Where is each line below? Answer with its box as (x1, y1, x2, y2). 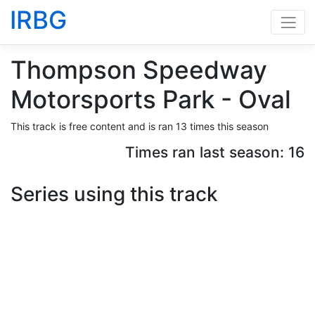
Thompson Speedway (11, 55, 267, 84)
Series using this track (11, 182, 218, 206)
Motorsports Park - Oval (11, 84, 291, 114)
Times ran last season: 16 (125, 143, 304, 161)
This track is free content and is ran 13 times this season (11, 120, 269, 132)
